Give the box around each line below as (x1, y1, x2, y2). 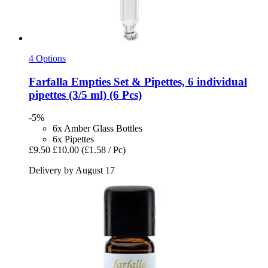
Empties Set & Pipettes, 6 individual (68, 75, 247, 88)
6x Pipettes (53, 134, 94, 145)
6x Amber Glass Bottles (53, 123, 142, 134)
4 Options (29, 53, 66, 64)
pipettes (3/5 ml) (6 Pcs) (29, 88, 142, 101)
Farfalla (29, 75, 68, 88)
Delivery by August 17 (29, 165, 115, 176)
